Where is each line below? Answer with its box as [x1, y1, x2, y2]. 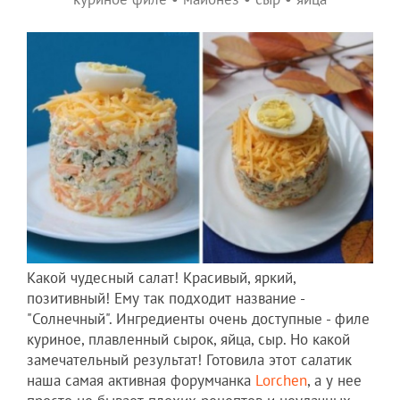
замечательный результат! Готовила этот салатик [27, 349, 352, 370]
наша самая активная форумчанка [27, 370, 255, 390]
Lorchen [255, 370, 307, 390]
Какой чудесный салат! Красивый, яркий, [27, 267, 296, 287]
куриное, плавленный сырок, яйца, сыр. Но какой [27, 329, 350, 349]
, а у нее [307, 370, 362, 390]
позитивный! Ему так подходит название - [27, 287, 304, 308]
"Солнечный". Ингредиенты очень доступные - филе [27, 308, 370, 329]
